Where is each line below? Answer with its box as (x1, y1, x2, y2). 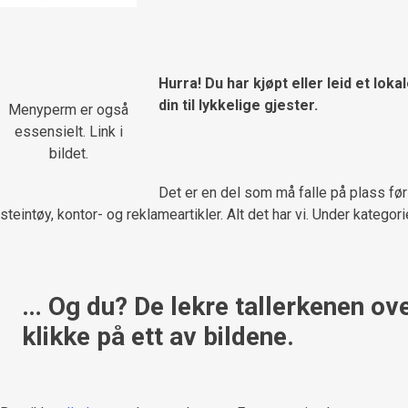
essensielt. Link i (14, 122, 123, 140)
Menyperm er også (8, 100, 128, 118)
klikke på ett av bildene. (22, 321, 294, 352)
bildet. (48, 144, 88, 162)
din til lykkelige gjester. (158, 96, 321, 114)
